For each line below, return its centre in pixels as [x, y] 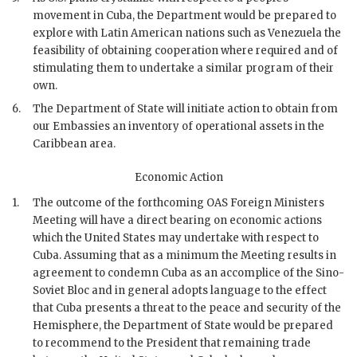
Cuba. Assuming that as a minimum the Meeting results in [184, 255]
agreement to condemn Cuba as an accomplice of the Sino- [188, 273]
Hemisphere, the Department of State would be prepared [183, 325]
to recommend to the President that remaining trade [172, 343]
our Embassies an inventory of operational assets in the [178, 126]
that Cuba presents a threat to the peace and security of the [187, 308]
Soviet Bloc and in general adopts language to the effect [180, 290]
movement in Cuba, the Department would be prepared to [184, 15]
